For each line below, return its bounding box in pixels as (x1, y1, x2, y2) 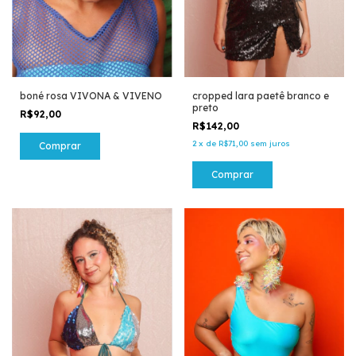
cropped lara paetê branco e (192, 89, 329, 102)
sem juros (250, 137, 290, 149)
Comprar (211, 168, 253, 180)
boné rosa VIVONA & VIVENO (20, 89, 162, 102)
